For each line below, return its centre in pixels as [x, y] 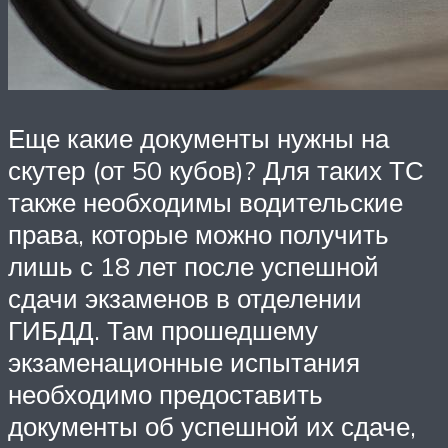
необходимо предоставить [165, 393]
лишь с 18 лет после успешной [193, 265]
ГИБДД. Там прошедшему [163, 329]
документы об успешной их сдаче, [212, 425]
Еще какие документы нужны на [198, 137]
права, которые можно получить [198, 233]
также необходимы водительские [205, 201]
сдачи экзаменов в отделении [185, 297]
